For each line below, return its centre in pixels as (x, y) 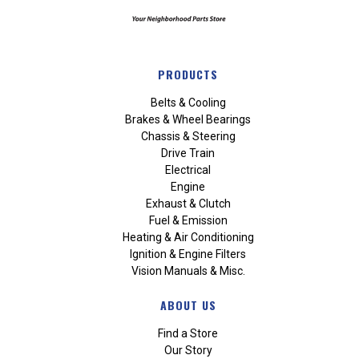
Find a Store (188, 333)
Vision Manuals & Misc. (188, 270)
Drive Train (188, 153)
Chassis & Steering (188, 136)
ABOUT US (188, 305)
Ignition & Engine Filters (188, 254)
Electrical (188, 169)
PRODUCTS (188, 75)
